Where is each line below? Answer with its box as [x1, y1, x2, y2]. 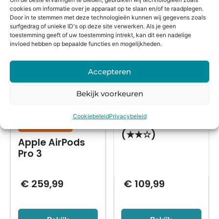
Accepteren [88, 66, 131, 76]
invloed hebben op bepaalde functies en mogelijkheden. [10, 40, 162, 48]
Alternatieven [10, 9, 128, 33]
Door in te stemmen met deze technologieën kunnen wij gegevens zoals [10, 14, 206, 22]
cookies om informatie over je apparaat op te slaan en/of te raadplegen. [10, 5, 203, 13]
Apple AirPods [18, 136, 85, 150]
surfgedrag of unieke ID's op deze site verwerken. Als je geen [10, 22, 176, 30]
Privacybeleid [109, 112, 147, 120]
